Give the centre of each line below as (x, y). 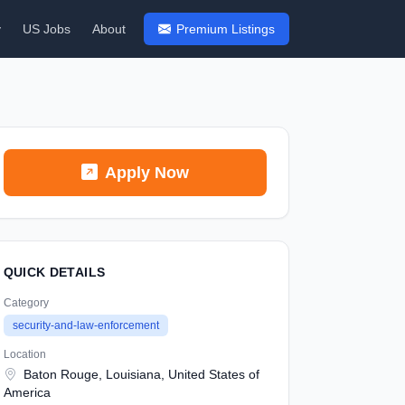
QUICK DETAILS (54, 272)
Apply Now (146, 173)
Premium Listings (226, 29)
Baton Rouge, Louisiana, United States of (139, 374)
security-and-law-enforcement (85, 325)
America (27, 392)
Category (26, 303)
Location (24, 354)
